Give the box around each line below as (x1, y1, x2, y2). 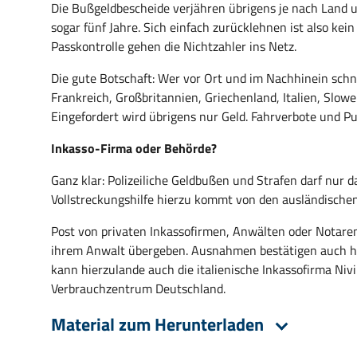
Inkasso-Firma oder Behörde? (51, 139, 217, 158)
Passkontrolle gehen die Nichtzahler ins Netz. (51, 37, 296, 56)
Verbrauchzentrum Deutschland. (51, 279, 226, 298)
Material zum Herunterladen (51, 311, 268, 338)
